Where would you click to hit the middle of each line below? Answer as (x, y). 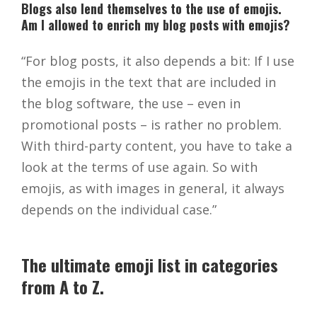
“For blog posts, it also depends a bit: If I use (158, 61)
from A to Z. (63, 287)
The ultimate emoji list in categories (150, 265)
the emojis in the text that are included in (149, 82)
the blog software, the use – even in (131, 104)
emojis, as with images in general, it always (153, 189)
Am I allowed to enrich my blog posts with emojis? (156, 25)
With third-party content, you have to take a (157, 146)
